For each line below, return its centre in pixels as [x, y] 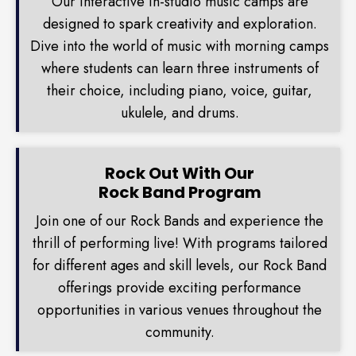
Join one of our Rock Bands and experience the [180, 221]
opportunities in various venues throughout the [180, 310]
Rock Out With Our [180, 174]
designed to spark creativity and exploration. [180, 24]
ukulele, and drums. [180, 113]
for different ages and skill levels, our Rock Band [180, 266]
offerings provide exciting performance [180, 288]
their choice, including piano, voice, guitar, [180, 91]
